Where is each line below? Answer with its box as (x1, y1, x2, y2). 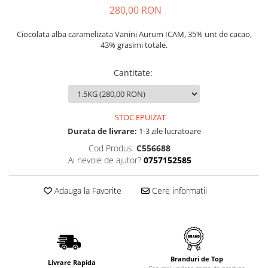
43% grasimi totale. (100, 39, 167, 50)
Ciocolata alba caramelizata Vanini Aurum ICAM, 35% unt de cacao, (16, 28, 252, 39)
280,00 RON (109, 3, 162, 17)
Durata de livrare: (67, 125, 137, 136)
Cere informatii (149, 184, 207, 196)
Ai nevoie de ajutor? (68, 154, 141, 166)
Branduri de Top (170, 254, 223, 263)
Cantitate (113, 66, 150, 78)
